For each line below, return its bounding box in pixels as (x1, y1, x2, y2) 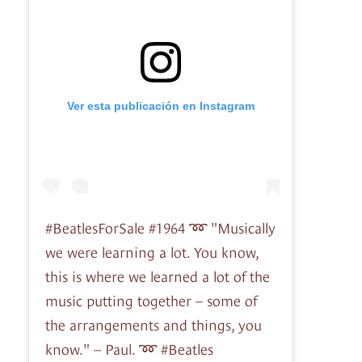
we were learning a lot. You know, (45, 241, 259, 262)
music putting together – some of (45, 289, 257, 310)
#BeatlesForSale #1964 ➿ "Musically (45, 217, 276, 238)
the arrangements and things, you (45, 314, 262, 335)
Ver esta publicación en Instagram (67, 99, 255, 113)
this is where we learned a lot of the (45, 265, 270, 286)
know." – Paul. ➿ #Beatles (45, 338, 213, 359)
